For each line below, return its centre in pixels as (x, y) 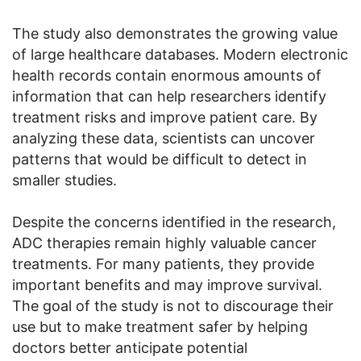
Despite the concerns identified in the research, (174, 222)
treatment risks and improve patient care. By (165, 117)
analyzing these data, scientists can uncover (164, 138)
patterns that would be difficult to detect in (160, 159)
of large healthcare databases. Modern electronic (180, 54)
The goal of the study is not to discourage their (173, 305)
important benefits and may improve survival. (167, 284)
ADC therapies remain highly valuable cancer (164, 243)
